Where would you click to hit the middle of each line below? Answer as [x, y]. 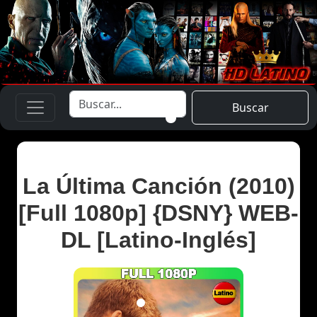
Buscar [250, 107]
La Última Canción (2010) [158, 186]
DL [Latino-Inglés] [158, 240]
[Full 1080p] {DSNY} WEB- [158, 213]
